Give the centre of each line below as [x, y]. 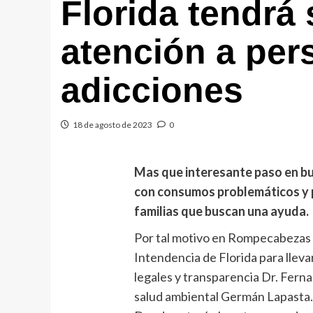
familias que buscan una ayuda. [222, 211]
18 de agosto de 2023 [112, 125]
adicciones [152, 90]
